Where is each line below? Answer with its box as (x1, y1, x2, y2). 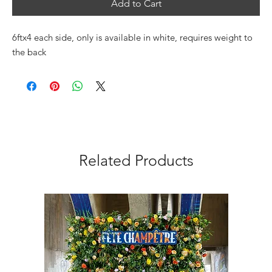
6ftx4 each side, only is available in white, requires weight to (12, 32, 253, 43)
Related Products (78, 151, 194, 169)
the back (12, 46, 46, 58)
